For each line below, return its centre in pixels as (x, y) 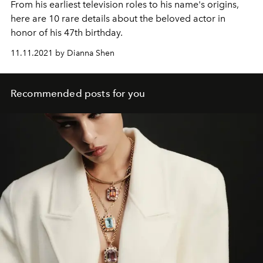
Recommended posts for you (78, 94)
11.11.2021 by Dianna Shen (63, 53)
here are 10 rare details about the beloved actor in (118, 19)
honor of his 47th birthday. (67, 33)
